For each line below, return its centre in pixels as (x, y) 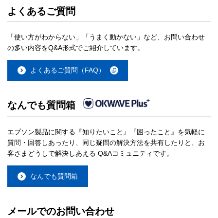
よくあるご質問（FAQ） (68, 70)
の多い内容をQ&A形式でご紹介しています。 (76, 47)
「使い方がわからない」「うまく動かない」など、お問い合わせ (106, 37)
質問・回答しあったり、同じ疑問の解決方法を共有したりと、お (106, 143)
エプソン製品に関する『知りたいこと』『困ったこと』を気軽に (106, 132)
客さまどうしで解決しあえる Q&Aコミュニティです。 (90, 154)
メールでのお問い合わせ (61, 211)
